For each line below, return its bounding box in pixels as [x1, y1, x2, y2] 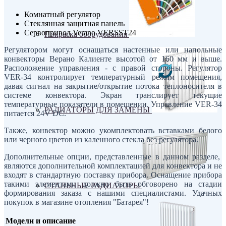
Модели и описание [6, 216, 76, 225]
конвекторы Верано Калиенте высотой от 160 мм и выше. [4, 54, 222, 63]
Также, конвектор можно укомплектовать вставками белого [4, 126, 222, 135]
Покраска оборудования [44, 29, 129, 38]
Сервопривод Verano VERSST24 [24, 28, 136, 37]
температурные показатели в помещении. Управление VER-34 [4, 99, 222, 108]
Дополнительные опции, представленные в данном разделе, [4, 152, 222, 161]
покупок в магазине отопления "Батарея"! [4, 197, 149, 206]
